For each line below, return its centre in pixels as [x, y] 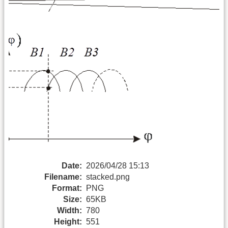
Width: [69, 210]
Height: [68, 221]
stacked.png [108, 177]
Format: [67, 188]
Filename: [63, 177]
